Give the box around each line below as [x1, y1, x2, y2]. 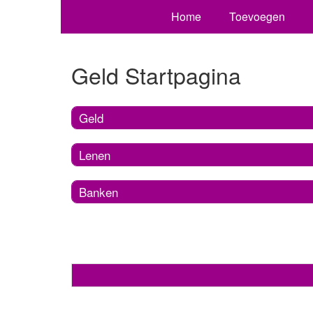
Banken [79, 182, 118, 201]
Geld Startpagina [71, 59, 241, 92]
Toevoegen [228, 8, 285, 24]
